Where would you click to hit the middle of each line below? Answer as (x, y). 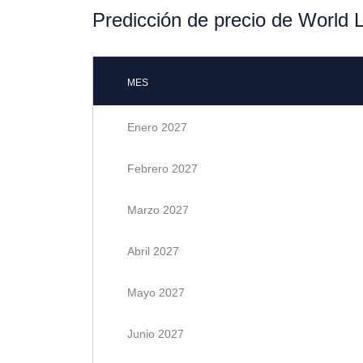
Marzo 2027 (158, 210)
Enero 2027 (157, 127)
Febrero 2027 (162, 169)
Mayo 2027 (156, 293)
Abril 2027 (153, 251)
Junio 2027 (156, 334)
